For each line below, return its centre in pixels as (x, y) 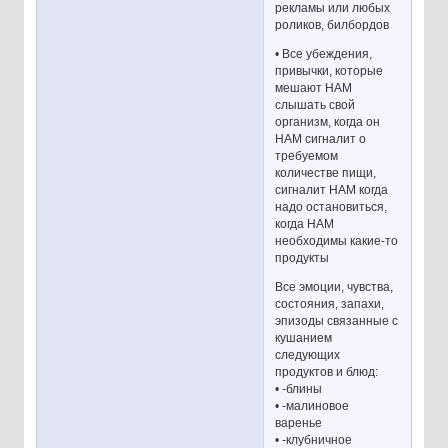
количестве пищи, (326, 172)
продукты (302, 257)
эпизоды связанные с (337, 320)
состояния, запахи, (330, 303)
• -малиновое (312, 405)
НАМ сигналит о (321, 138)
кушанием (304, 337)
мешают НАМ (314, 87)
